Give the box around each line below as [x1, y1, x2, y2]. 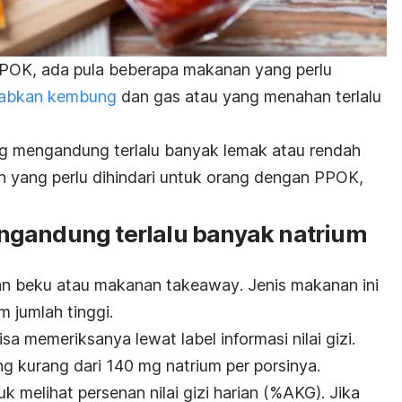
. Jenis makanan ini [240, 275, 379, 294]
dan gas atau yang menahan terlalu [117, 86, 381, 106]
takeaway [166, 275, 240, 294]
